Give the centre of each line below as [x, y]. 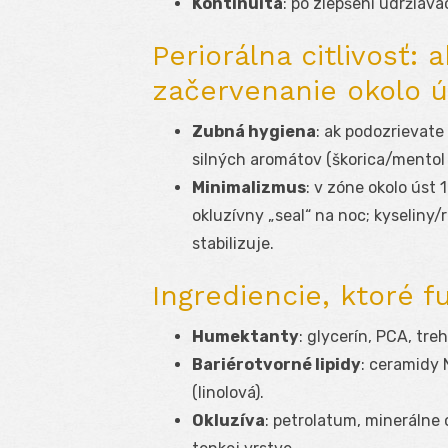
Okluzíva [228, 421]
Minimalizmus [249, 188]
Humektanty [245, 337]
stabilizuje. [233, 244]
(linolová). [228, 393]
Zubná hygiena [254, 132]
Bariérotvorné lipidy [276, 365]
